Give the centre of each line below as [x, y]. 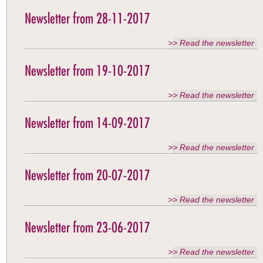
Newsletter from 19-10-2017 [87, 70]
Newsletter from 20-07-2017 [87, 175]
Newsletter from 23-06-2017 [87, 227]
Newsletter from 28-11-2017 [87, 18]
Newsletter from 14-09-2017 [87, 123]
